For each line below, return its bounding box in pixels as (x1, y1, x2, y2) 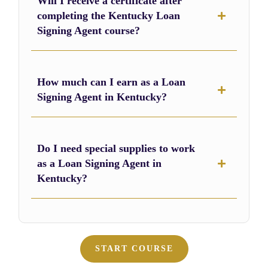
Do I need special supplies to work (37, 142, 196, 155)
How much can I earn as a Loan (37, 76, 186, 89)
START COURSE (95, 244, 173, 254)
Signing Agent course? (37, 25, 141, 37)
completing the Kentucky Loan (37, 10, 181, 22)
